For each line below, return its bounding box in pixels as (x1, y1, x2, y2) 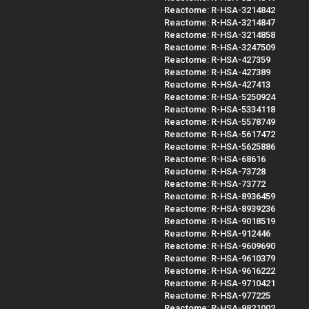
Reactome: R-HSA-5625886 (164, 141, 275, 152)
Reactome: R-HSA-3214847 (164, 17, 275, 28)
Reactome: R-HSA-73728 (164, 166, 266, 177)
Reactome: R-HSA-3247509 (164, 41, 275, 52)
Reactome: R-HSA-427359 (164, 54, 270, 65)
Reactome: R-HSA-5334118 (164, 103, 275, 114)
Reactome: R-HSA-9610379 (164, 252, 275, 263)
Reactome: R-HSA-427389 (164, 66, 270, 77)
